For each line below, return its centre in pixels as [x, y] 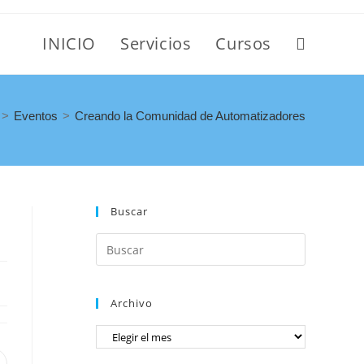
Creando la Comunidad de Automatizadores [190, 116]
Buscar [129, 211]
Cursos [243, 43]
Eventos [36, 116]
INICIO [69, 43]
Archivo [132, 303]
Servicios [156, 43]
